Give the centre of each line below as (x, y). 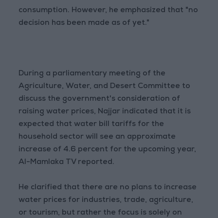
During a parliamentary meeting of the (92, 74)
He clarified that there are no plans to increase (108, 188)
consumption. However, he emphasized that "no (109, 11)
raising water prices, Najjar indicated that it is (105, 112)
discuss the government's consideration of (100, 99)
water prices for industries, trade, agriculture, (106, 200)
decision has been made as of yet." (84, 23)
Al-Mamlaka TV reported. (67, 163)
